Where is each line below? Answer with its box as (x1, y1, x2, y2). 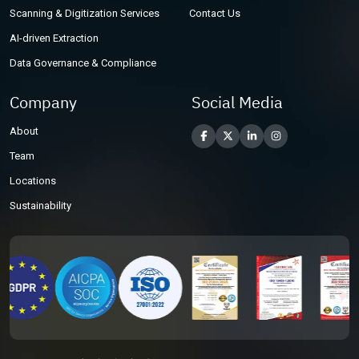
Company (10, 91, 77, 113)
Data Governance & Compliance (10, 56, 156, 69)
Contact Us (189, 6, 240, 19)
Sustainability (10, 199, 71, 212)
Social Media (192, 91, 283, 113)
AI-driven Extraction (10, 31, 99, 44)
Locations (10, 174, 56, 187)
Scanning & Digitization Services (10, 6, 159, 19)
